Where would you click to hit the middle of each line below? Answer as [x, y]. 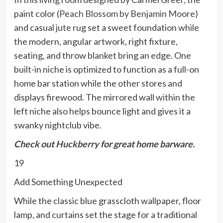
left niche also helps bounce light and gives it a [102, 111]
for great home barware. [147, 144]
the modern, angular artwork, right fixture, [96, 42]
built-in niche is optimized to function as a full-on [106, 69]
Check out [35, 144]
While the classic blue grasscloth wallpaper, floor [107, 201]
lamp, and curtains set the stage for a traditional [105, 215]
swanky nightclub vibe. [57, 125]
